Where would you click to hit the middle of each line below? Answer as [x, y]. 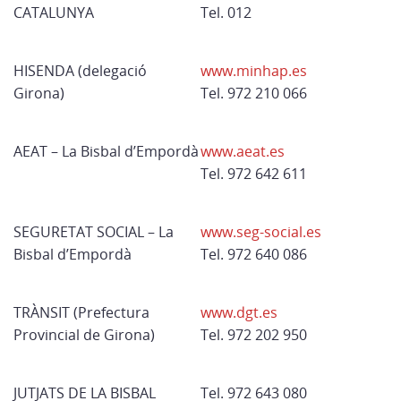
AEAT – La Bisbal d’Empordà [106, 151]
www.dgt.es [239, 312]
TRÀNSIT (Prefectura [81, 312]
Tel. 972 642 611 [254, 174]
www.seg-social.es [261, 232]
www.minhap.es [254, 71]
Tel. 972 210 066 [254, 93]
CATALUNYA [54, 13]
